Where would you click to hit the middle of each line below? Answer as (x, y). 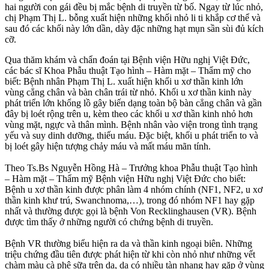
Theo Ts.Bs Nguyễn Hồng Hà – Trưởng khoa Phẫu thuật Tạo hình (131, 168)
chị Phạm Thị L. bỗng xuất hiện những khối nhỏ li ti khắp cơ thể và (133, 17)
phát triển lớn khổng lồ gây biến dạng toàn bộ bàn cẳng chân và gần (133, 103)
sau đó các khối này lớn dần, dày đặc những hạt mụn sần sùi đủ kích (134, 28)
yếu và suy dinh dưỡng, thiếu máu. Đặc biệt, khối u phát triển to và (131, 135)
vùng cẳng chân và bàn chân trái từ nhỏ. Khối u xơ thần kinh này (128, 92)
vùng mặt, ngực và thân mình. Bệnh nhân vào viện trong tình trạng (131, 124)
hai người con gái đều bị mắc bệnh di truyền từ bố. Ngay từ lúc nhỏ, (134, 7)
